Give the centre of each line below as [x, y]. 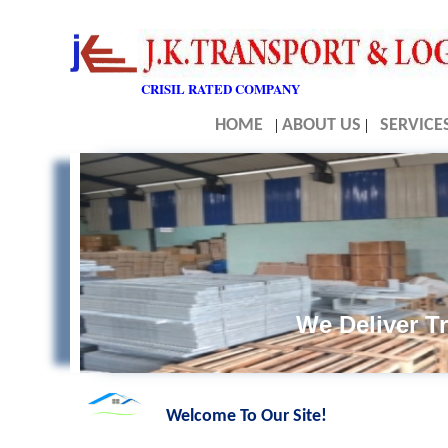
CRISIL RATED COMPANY [220, 88]
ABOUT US [321, 125]
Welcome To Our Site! [246, 416]
